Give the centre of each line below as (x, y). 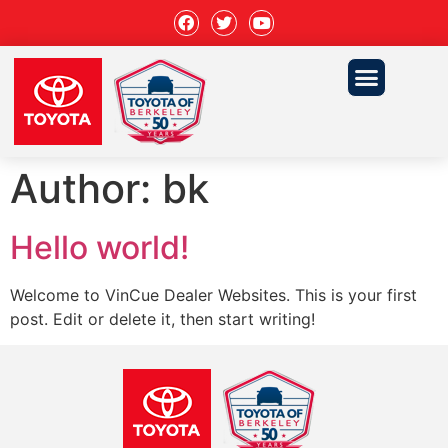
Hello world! (99, 248)
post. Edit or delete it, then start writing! (162, 319)
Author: (86, 189)
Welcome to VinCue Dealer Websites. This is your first (213, 295)
